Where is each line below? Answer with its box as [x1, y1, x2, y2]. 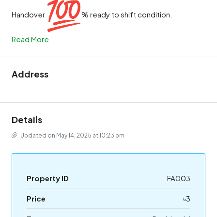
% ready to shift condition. [81, 10, 172, 19]
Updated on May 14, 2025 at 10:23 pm [19, 132, 124, 139]
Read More [12, 34, 49, 44]
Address [12, 68, 48, 79]
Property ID [27, 173, 69, 183]
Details [12, 114, 42, 125]
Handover [12, 10, 46, 19]
